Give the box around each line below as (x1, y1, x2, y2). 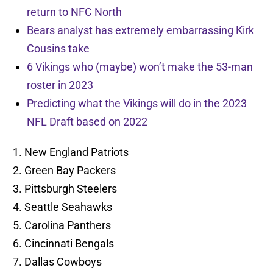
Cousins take (27, 42, 90, 55)
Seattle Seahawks (24, 200, 112, 214)
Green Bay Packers (24, 164, 116, 177)
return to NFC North (27, 5, 122, 19)
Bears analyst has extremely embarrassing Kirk (27, 24, 254, 37)
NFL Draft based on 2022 (27, 115, 147, 129)
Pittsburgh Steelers (24, 182, 117, 196)
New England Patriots (24, 146, 129, 159)
